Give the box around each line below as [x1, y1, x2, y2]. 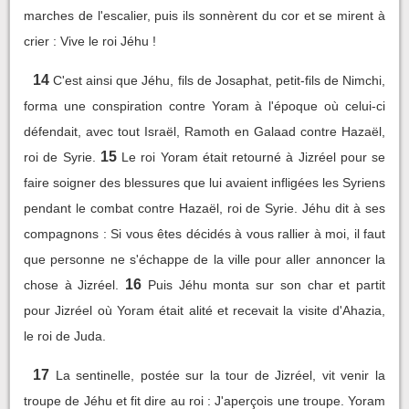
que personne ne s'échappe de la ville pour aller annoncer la [24, 251, 385, 267]
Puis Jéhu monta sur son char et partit [147, 277, 386, 292]
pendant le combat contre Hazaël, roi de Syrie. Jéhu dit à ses [24, 200, 385, 215]
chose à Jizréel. [24, 277, 120, 292]
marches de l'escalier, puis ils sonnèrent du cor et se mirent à [24, 7, 385, 23]
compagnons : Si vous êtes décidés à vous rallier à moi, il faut [24, 225, 385, 241]
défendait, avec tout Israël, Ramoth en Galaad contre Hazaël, [24, 123, 385, 139]
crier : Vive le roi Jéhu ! [24, 33, 156, 48]
